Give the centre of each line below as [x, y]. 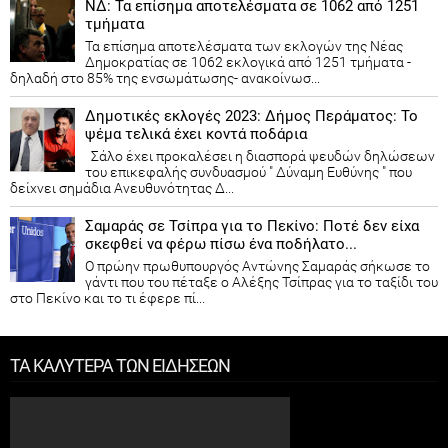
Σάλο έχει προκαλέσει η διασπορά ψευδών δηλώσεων [260, 156]
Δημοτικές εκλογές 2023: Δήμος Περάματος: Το [251, 116]
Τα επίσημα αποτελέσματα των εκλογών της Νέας [244, 46]
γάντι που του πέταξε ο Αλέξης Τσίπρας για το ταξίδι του [261, 282]
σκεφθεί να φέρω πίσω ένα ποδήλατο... [221, 244]
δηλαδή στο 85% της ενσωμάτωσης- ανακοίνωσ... [165, 78]
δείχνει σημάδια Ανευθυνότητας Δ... [122, 188]
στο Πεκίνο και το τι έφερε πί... [107, 298]
